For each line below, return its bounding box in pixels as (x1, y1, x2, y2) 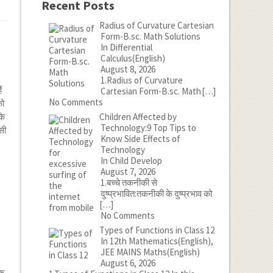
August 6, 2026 (100, 257, 155, 269)
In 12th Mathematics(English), (100, 235, 213, 247)
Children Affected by (99, 111, 177, 122)
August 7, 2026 (100, 166, 155, 177)
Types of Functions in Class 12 (99, 224, 214, 236)
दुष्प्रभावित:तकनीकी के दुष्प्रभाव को (100, 188, 212, 199)
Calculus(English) (100, 52, 165, 64)
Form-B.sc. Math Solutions (100, 30, 200, 42)
